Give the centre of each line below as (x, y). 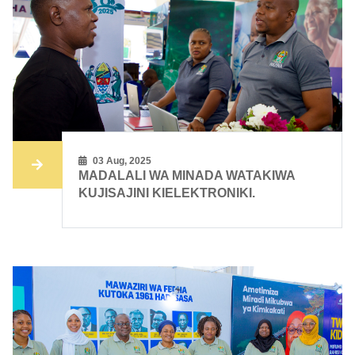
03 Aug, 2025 (121, 161)
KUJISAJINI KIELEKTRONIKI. (167, 193)
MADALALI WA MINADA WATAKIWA (187, 176)
